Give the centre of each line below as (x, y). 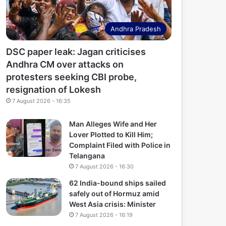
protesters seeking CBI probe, (72, 77)
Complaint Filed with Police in (120, 145)
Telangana (87, 156)
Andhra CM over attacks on (65, 65)
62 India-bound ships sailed (118, 183)
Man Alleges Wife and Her (113, 124)
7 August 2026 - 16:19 (104, 215)
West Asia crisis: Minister (113, 204)
